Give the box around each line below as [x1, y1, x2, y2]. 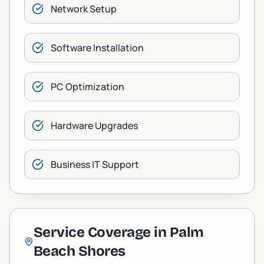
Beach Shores [33, 243, 126, 259]
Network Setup [51, 2, 117, 15]
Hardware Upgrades [51, 119, 138, 132]
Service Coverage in [33, 224, 170, 240]
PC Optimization [51, 80, 124, 93]
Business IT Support [51, 158, 139, 171]
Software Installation [51, 41, 144, 54]
